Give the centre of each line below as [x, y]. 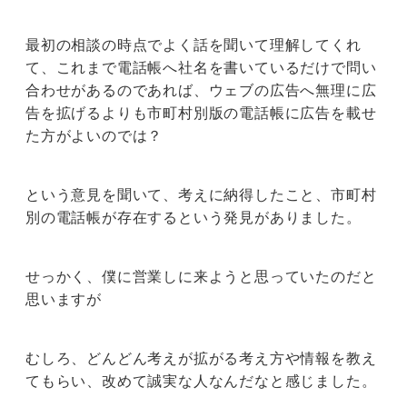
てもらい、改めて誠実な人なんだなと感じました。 [201, 381]
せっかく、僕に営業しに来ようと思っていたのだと [201, 277]
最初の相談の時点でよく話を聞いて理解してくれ [194, 45]
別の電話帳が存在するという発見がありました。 [194, 218]
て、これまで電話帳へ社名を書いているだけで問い [201, 68]
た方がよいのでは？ [94, 136]
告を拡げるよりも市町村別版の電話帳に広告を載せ [201, 113]
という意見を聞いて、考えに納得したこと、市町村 [201, 195]
